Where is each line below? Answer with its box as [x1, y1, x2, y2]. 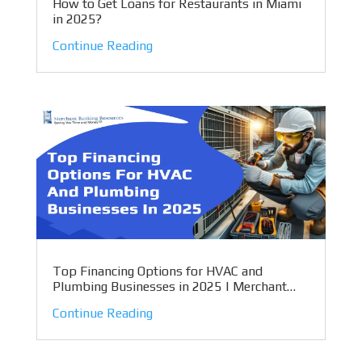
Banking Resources [52, 294, 162, 310]
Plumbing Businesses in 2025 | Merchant [52, 279, 287, 295]
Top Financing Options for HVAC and [52, 263, 263, 280]
